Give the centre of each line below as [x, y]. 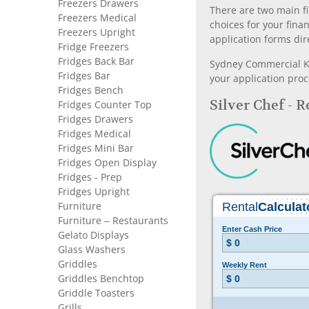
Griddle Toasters [96, 293]
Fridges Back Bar [96, 61]
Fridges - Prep [90, 177]
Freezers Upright [97, 32]
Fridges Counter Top [105, 105]
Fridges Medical [94, 134]
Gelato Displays [93, 235]
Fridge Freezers [93, 47]
